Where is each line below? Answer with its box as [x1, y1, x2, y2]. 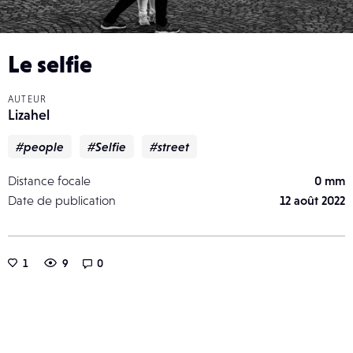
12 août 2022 [280, 192, 345, 207]
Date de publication [8, 192, 116, 207]
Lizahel [8, 106, 50, 123]
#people [16, 139, 64, 154]
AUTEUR [8, 93, 47, 105]
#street [150, 139, 189, 154]
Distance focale [8, 173, 91, 188]
